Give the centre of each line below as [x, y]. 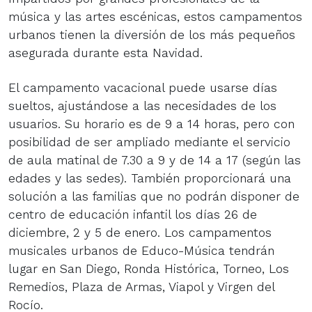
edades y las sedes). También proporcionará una [150, 178]
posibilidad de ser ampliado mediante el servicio [149, 142]
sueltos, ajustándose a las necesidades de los [142, 106]
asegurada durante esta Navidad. [106, 53]
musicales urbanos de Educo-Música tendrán [141, 250]
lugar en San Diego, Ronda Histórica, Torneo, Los [149, 268]
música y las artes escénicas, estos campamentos [155, 16]
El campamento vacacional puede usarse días [143, 87]
